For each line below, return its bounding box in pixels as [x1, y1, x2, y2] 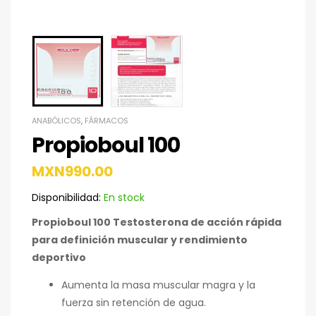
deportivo [32, 250, 86, 265]
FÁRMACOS [85, 115, 128, 126]
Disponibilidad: [32, 190, 101, 205]
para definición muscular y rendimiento [32, 233, 248, 247]
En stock [101, 190, 145, 205]
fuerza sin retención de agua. [61, 296, 206, 310]
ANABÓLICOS [32, 115, 81, 126]
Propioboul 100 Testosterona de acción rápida [32, 215, 281, 229]
